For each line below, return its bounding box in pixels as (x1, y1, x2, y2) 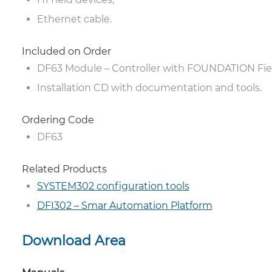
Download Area (21, 233, 126, 249)
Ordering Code (21, 114, 94, 126)
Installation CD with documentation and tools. (36, 82, 262, 93)
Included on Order (21, 46, 111, 57)
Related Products (21, 163, 107, 175)
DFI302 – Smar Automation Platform (36, 200, 212, 211)
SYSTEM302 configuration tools (36, 180, 189, 192)
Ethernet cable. (36, 13, 112, 25)
